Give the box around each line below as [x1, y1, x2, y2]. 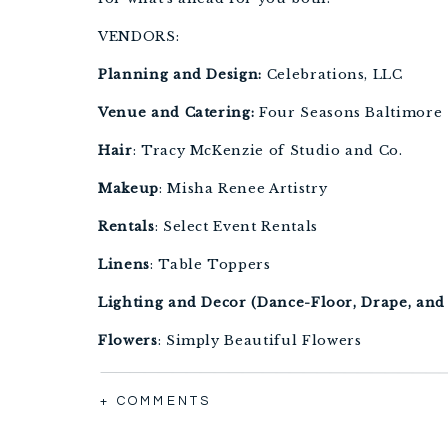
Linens [98, 256, 150, 273]
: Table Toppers [149, 256, 271, 273]
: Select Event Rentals [154, 218, 318, 235]
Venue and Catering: [98, 104, 255, 121]
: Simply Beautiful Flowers [157, 332, 362, 349]
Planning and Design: [98, 66, 262, 83]
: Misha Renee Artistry [158, 180, 328, 197]
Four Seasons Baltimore [254, 104, 443, 121]
